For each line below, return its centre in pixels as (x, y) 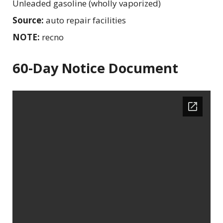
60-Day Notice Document (95, 68)
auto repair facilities (86, 20)
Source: (29, 20)
